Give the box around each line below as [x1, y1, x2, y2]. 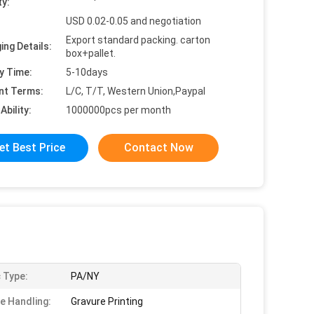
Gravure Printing [71, 296, 143, 307]
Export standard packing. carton [66, 34, 210, 46]
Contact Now [123, 141, 193, 154]
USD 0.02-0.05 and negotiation [66, 15, 201, 27]
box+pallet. [66, 48, 116, 59]
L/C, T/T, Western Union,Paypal [66, 86, 205, 97]
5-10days [66, 67, 108, 78]
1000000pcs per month [66, 104, 171, 116]
